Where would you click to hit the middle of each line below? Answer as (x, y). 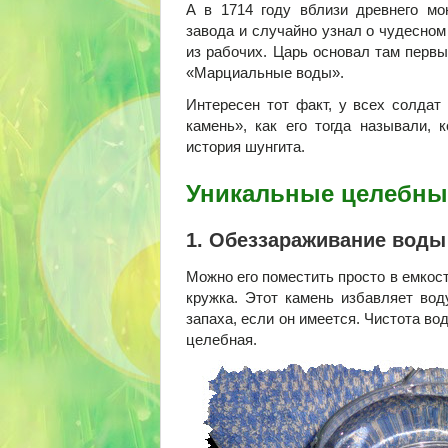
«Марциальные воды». (265, 72)
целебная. (221, 339)
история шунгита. (245, 146)
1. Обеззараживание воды (316, 239)
